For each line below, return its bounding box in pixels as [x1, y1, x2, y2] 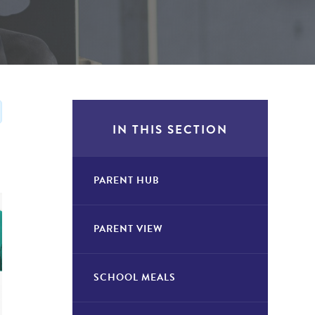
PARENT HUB [93, 173, 160, 188]
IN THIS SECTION [112, 121, 228, 139]
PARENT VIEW [93, 221, 163, 236]
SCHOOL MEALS [93, 270, 176, 285]
